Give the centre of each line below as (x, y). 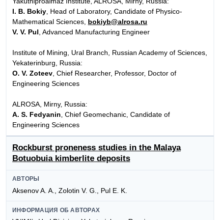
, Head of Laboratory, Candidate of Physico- (114, 12)
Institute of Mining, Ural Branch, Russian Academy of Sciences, (110, 53)
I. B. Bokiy (29, 12)
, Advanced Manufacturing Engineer (94, 32)
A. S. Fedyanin (37, 115)
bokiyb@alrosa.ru (118, 22)
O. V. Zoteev (32, 73)
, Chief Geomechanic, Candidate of (115, 115)
